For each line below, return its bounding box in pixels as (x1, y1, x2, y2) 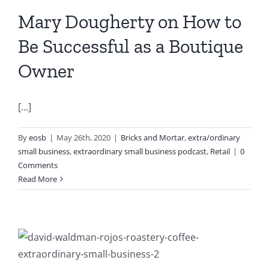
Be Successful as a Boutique (18, 35, 243, 58)
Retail (210, 146, 230, 157)
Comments (18, 160, 58, 171)
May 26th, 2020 (56, 132, 110, 143)
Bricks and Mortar (121, 132, 184, 143)
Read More (18, 174, 57, 184)
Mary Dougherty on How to (18, 10, 241, 33)
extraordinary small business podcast (73, 146, 207, 157)
